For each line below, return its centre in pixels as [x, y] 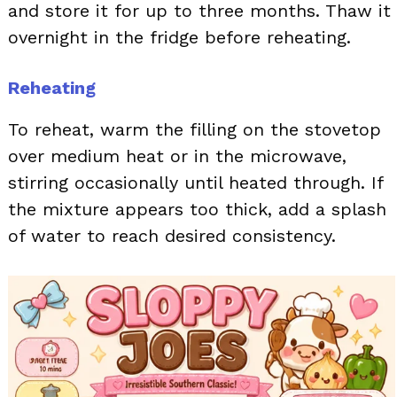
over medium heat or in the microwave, [177, 156]
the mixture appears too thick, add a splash [197, 210]
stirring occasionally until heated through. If [195, 183]
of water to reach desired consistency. [172, 236]
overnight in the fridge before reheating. [179, 38]
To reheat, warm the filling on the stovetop [195, 130]
